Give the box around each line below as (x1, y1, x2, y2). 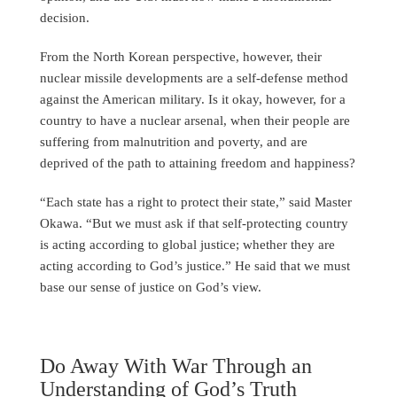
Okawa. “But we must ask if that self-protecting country (40, 215, 348, 231)
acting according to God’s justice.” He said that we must (40, 258, 350, 274)
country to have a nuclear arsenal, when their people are (40, 113, 350, 128)
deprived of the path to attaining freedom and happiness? (40, 155, 355, 171)
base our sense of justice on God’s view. (40, 279, 261, 295)
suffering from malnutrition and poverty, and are (40, 134, 307, 150)
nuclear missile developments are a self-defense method (40, 70, 348, 86)
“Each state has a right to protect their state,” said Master (40, 194, 352, 210)
